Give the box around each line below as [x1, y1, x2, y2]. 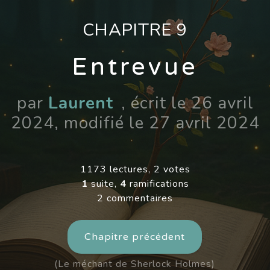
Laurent [48, 91, 113, 115]
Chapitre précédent [84, 230, 186, 243]
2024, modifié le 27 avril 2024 [10, 111, 260, 134]
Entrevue [72, 52, 198, 81]
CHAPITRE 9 [83, 17, 187, 42]
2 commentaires [97, 191, 173, 205]
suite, [87, 177, 120, 190]
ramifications [126, 177, 189, 190]
